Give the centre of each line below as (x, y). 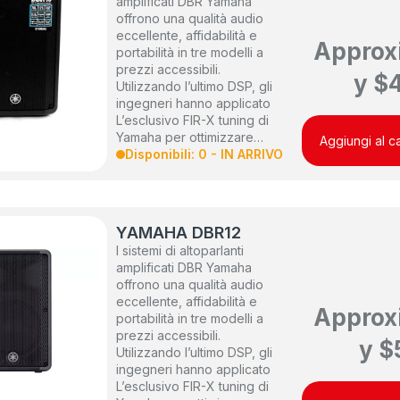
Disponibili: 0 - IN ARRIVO (204, 154)
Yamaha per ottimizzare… (190, 137)
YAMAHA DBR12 (179, 233)
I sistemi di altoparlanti (180, 251)
